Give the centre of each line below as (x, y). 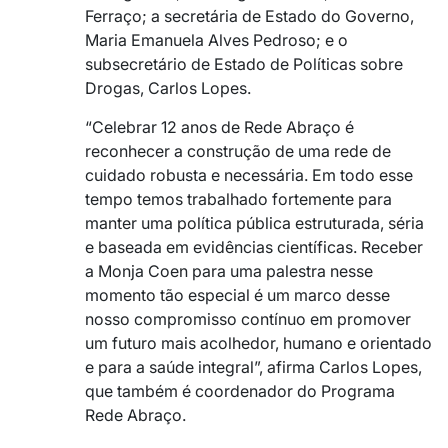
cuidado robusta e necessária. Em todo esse (249, 175)
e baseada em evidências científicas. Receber (254, 247)
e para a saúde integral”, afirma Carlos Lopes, (253, 367)
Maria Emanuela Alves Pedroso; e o (216, 40)
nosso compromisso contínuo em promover (248, 319)
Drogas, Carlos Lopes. (168, 88)
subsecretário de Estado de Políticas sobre (244, 64)
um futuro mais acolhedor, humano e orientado (258, 343)
